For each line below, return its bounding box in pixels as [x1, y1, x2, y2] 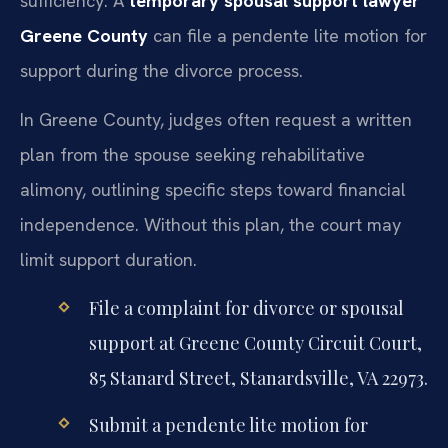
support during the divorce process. [20, 58, 303, 82]
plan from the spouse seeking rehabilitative [20, 143, 365, 167]
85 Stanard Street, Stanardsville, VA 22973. [88, 366, 428, 391]
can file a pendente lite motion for [148, 23, 427, 47]
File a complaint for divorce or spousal [88, 296, 404, 321]
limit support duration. [20, 248, 197, 272]
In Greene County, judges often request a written [20, 108, 412, 132]
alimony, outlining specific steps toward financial [20, 178, 406, 202]
